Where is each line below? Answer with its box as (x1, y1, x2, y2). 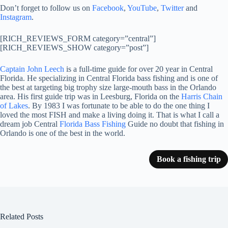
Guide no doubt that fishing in (126, 120, 224, 129)
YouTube (127, 4, 157, 13)
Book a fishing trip (156, 155, 221, 164)
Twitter (161, 4, 184, 13)
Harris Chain (181, 92, 222, 101)
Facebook (92, 4, 124, 13)
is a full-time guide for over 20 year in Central (64, 65, 213, 74)
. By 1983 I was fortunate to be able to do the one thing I (28, 101, 210, 110)
